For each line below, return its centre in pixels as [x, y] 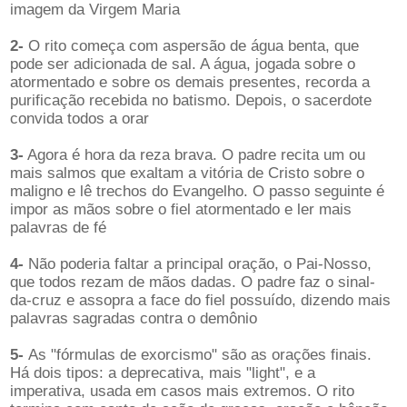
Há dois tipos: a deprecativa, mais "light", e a [162, 373]
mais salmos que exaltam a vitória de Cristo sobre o [187, 174]
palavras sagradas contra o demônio [133, 319]
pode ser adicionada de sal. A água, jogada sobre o [182, 65]
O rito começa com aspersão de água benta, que [191, 46]
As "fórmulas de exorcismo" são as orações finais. [199, 355]
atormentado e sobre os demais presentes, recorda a [189, 83]
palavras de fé [58, 228]
